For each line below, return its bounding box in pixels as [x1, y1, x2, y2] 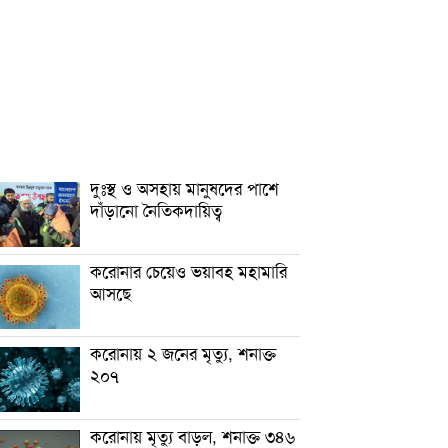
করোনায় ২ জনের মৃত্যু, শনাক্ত [90, 340, 277, 366]
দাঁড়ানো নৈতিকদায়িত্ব [90, 197, 223, 222]
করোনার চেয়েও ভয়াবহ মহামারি [90, 257, 288, 283]
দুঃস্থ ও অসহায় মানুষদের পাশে [90, 175, 280, 200]
